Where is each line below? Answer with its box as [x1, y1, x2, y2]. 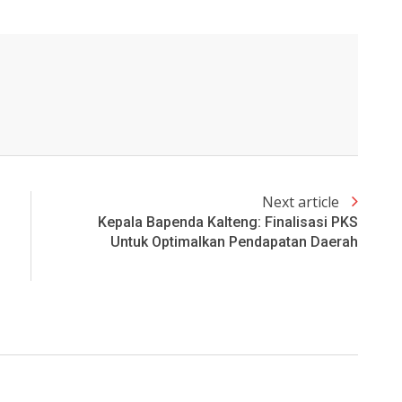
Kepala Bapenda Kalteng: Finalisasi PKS [98, 214, 358, 232]
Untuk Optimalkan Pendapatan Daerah [110, 233, 358, 251]
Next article [262, 192, 343, 213]
